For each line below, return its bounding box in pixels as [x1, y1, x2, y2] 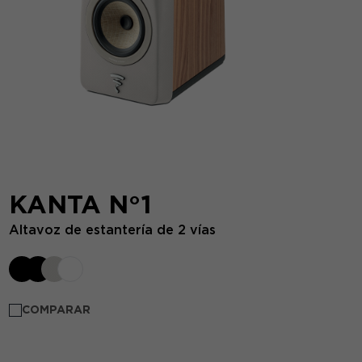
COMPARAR [21, 303, 90, 316]
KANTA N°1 [8, 189, 152, 220]
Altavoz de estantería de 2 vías [8, 222, 216, 238]
